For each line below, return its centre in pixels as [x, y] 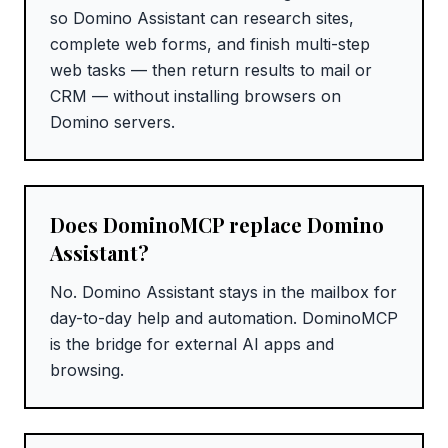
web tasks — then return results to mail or [211, 70]
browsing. [87, 370]
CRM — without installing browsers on [195, 96]
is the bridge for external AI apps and [192, 344]
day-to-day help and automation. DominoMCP [224, 318]
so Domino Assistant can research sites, [202, 18]
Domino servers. [112, 122]
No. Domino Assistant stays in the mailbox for [223, 292]
